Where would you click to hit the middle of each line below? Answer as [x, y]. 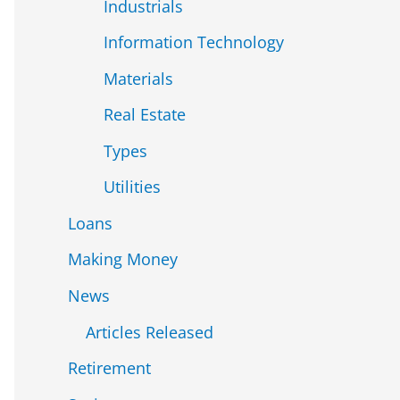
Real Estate [145, 115]
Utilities [132, 187]
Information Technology [194, 42]
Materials [138, 78]
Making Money [123, 259]
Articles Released [150, 332]
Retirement [109, 368]
